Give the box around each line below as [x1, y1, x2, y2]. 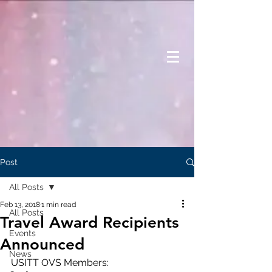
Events [9, 228, 36, 238]
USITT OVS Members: [11, 257, 109, 268]
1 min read [41, 200, 76, 209]
